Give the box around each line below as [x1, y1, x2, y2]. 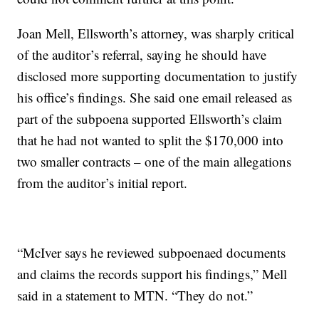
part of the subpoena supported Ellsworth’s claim [17, 110, 283, 128]
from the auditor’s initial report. [17, 174, 188, 192]
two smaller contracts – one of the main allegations [17, 152, 292, 171]
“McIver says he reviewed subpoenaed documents [17, 244, 286, 262]
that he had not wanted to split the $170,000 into [17, 131, 284, 150]
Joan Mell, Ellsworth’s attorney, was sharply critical [17, 24, 295, 43]
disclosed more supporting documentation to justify [17, 67, 298, 85]
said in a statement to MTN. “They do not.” [17, 286, 253, 305]
